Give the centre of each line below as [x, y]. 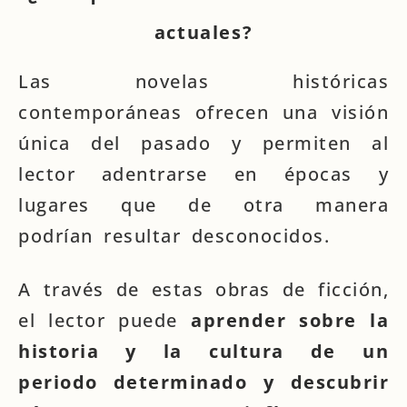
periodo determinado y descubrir [203, 382]
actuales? [203, 32]
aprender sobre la [290, 320]
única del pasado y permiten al [203, 143]
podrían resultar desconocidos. [174, 236]
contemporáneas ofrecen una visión [203, 112]
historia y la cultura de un [203, 351]
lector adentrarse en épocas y [203, 174]
